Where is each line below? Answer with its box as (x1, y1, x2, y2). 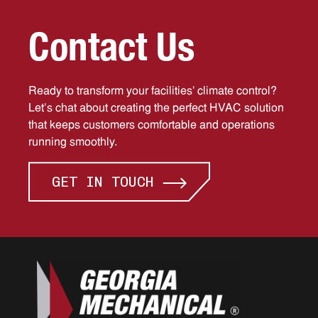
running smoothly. (28, 137, 117, 149)
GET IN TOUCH (52, 173, 154, 191)
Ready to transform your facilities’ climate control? (28, 86, 277, 98)
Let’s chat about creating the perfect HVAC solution (28, 103, 284, 115)
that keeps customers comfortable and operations (28, 120, 275, 132)
